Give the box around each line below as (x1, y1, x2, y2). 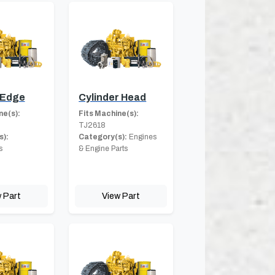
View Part (102, 191, 141, 201)
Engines (127, 133, 157, 142)
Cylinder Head (79, 92, 147, 103)
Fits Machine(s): (79, 109, 139, 118)
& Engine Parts (79, 144, 128, 153)
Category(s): (79, 133, 128, 142)
